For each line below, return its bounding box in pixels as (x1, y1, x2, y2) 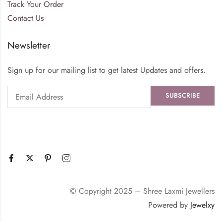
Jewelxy (190, 199, 215, 211)
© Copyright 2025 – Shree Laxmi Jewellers (70, 185, 215, 197)
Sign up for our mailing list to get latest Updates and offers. (7, 64, 206, 76)
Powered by (148, 199, 190, 211)
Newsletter (7, 38, 51, 52)
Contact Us (7, 12, 44, 24)
